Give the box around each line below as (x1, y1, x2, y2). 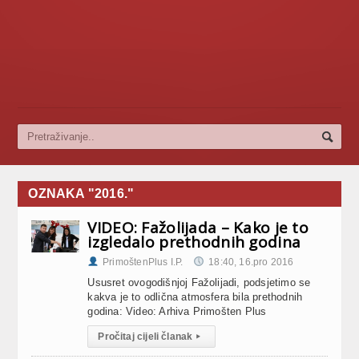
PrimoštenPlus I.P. (103, 256, 184, 268)
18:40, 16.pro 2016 (208, 256, 294, 268)
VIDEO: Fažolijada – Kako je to (87, 217, 309, 238)
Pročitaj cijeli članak (98, 331, 193, 342)
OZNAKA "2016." (28, 187, 135, 200)
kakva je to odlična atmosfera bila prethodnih (87, 291, 303, 303)
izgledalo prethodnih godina (87, 232, 301, 252)
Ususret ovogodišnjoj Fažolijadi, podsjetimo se (87, 276, 311, 288)
